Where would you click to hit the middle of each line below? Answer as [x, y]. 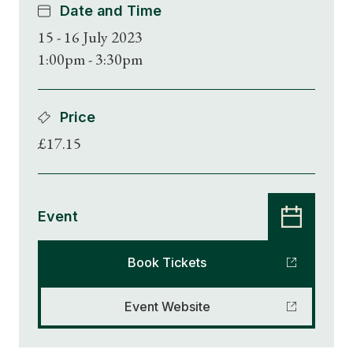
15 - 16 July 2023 [90, 37]
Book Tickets [167, 262]
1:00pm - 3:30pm [90, 59]
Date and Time [111, 11]
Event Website [167, 307]
